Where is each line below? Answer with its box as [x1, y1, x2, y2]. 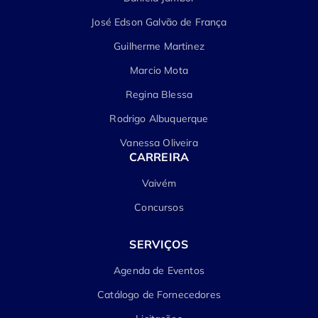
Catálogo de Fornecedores [97, 288, 221, 301]
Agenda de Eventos [114, 264, 204, 277]
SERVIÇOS [129, 237, 189, 251]
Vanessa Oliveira [120, 136, 198, 149]
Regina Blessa [125, 88, 193, 101]
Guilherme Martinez [114, 40, 204, 53]
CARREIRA [128, 150, 190, 164]
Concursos [134, 201, 184, 214]
